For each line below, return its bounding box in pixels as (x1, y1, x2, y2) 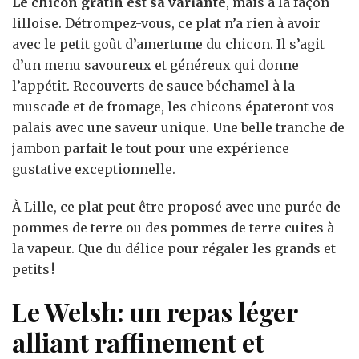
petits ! (12, 260, 54, 277)
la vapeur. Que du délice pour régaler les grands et (12, 240, 336, 256)
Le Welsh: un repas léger (12, 293, 297, 329)
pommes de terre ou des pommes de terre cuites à (12, 219, 334, 236)
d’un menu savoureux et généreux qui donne (12, 56, 299, 73)
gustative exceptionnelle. (12, 160, 175, 177)
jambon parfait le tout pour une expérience (12, 139, 289, 156)
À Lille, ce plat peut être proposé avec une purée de (12, 198, 341, 215)
